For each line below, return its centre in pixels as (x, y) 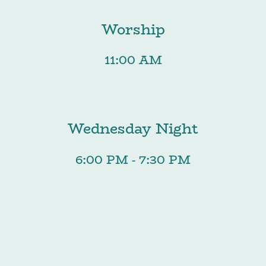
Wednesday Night (133, 129)
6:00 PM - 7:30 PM (133, 159)
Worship (133, 29)
